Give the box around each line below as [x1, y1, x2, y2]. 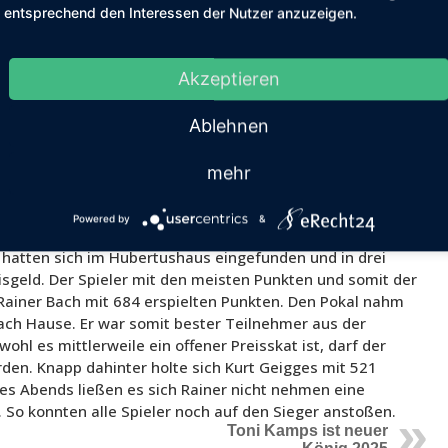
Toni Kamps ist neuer [227, 422, 389, 440]
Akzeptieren [178, 68, 280, 90]
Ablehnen [189, 115, 269, 137]
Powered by [72, 212, 130, 225]
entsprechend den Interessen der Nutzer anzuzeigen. [4, 4, 357, 22]
